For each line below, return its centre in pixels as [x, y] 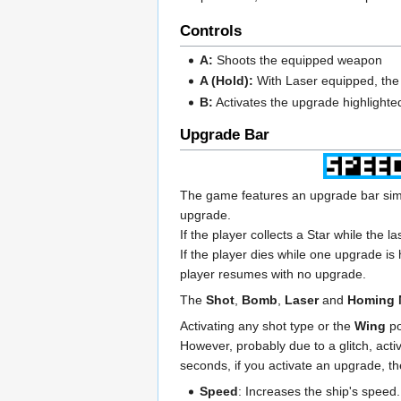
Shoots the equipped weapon [298, 60]
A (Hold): [227, 81]
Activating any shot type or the [267, 325]
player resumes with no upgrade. [273, 273]
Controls [211, 30]
